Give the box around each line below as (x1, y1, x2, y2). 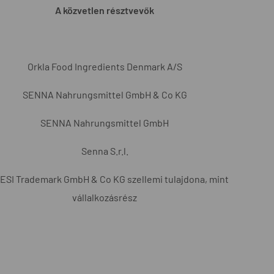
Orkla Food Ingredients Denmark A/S (27, 60, 182, 72)
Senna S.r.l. (81, 144, 128, 157)
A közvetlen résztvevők (55, 4, 154, 16)
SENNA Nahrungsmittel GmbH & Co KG (22, 88, 187, 100)
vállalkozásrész (72, 191, 137, 203)
